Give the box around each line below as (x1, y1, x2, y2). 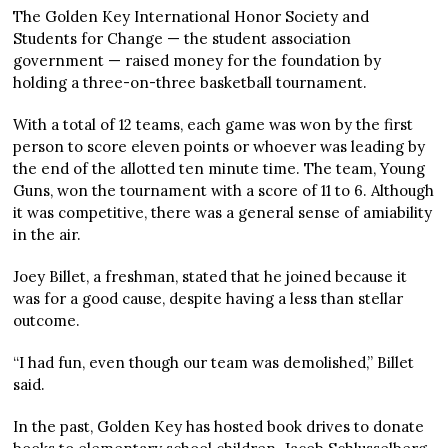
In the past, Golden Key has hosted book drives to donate (13, 417, 425, 436)
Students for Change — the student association (13, 29, 352, 48)
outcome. (13, 311, 81, 330)
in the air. (13, 225, 82, 244)
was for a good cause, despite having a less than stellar (13, 289, 404, 308)
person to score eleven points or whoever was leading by (13, 137, 426, 156)
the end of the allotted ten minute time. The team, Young (13, 159, 426, 178)
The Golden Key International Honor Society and (13, 7, 370, 26)
